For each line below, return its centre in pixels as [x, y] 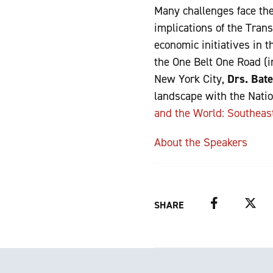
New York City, [191, 79]
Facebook [226, 203]
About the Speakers [201, 143]
